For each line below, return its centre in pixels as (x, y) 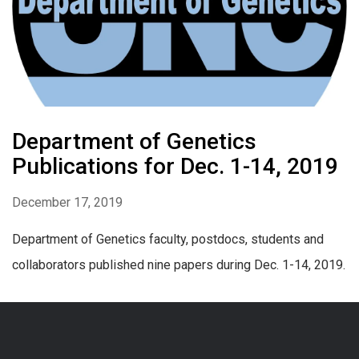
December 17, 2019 (67, 203)
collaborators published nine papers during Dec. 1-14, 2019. (179, 265)
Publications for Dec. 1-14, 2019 (175, 167)
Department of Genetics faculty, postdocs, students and (168, 240)
